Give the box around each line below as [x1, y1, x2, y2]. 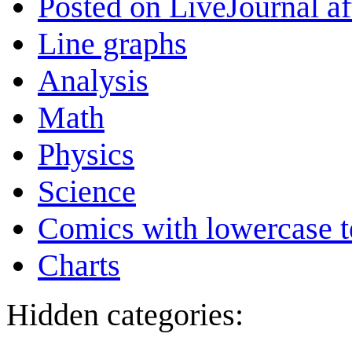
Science [38, 173, 136, 209]
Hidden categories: [6, 296, 244, 332]
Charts [38, 247, 120, 283]
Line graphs [38, 25, 187, 61]
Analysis [38, 62, 148, 98]
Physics [38, 136, 134, 172]
